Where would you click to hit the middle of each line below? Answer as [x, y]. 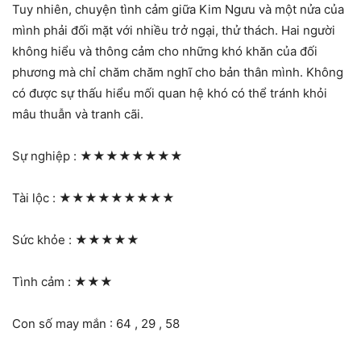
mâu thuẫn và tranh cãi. [78, 114]
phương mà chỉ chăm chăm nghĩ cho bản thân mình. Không [178, 73]
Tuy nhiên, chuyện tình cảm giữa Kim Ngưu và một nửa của [178, 10]
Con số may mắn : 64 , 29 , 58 [96, 324]
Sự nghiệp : [46, 156]
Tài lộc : [35, 198]
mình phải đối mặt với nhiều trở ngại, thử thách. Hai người [174, 31]
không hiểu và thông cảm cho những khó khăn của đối [165, 52]
